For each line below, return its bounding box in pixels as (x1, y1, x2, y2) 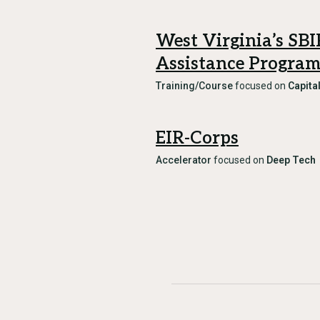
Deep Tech (266, 154, 316, 166)
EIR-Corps (156, 128, 239, 149)
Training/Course (156, 80, 233, 91)
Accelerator (156, 154, 211, 166)
